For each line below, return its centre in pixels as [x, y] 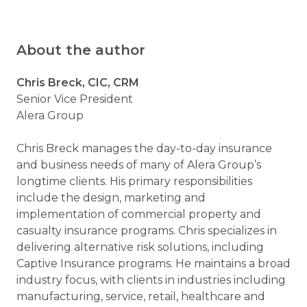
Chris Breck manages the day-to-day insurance [144, 149]
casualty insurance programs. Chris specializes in [147, 231]
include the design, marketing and [111, 198]
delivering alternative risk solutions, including [140, 247]
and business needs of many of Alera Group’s [139, 165]
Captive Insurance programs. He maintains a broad [153, 264]
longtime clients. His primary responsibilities [134, 182]
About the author [81, 50]
